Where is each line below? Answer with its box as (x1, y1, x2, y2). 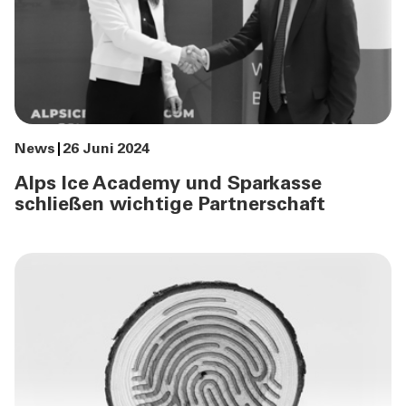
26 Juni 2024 (63, 142, 150, 158)
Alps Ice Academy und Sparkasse (14, 175, 322, 196)
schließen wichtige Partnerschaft (14, 196, 325, 217)
